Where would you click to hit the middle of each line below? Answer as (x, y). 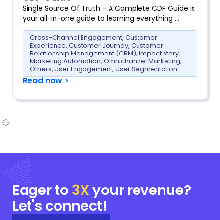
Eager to (42, 190)
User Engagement (83, 69)
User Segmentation (146, 69)
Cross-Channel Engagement (76, 37)
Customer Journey (98, 45)
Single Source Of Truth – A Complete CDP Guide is (109, 8)
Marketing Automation (65, 61)
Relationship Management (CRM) (83, 53)
